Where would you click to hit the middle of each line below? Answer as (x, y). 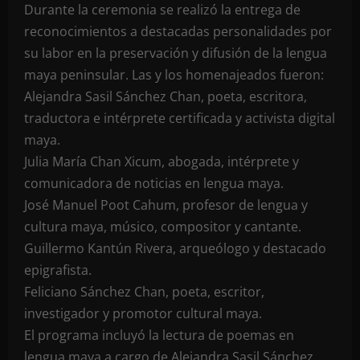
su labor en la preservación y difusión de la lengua (176, 53)
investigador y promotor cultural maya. (143, 313)
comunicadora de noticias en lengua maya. (154, 183)
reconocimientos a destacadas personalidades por (178, 31)
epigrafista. (58, 270)
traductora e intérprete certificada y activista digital (180, 118)
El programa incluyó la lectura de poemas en (159, 335)
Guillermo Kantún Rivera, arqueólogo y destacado (175, 248)
